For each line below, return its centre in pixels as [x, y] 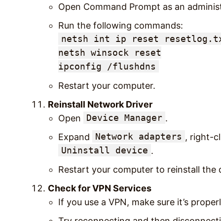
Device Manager [124, 117]
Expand [75, 137]
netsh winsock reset [110, 52]
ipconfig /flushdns [107, 66]
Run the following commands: [121, 25]
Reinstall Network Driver [100, 104]
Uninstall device [105, 150]
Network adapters [139, 136]
